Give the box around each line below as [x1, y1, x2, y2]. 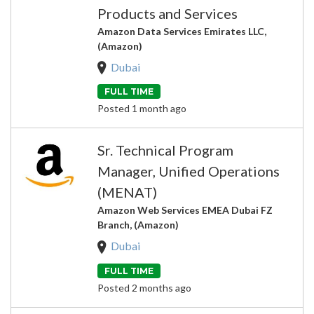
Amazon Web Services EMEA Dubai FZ [97, 204, 273, 217]
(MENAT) [97, 184, 157, 201]
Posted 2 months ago [97, 281, 191, 294]
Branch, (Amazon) [97, 219, 179, 231]
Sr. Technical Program [97, 142, 233, 159]
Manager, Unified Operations [97, 163, 280, 180]
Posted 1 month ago [97, 102, 186, 115]
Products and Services [97, 5, 238, 22]
